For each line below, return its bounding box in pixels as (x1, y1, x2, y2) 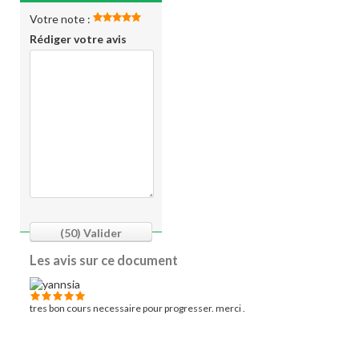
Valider (81, 226, 122, 240)
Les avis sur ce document (30, 252, 178, 268)
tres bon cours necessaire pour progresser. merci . (30, 302, 245, 314)
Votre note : (30, 12, 93, 26)
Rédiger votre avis (30, 32, 127, 46)
